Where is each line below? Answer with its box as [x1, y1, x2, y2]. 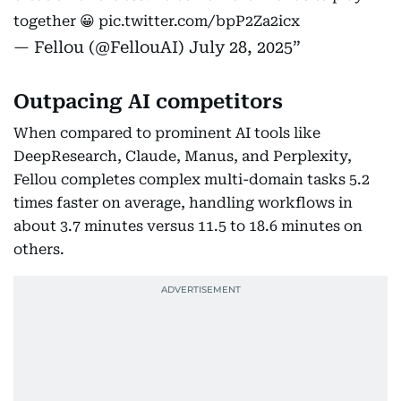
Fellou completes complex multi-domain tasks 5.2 [13, 171, 370, 188]
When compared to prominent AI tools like [13, 124, 320, 141]
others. [13, 241, 68, 258]
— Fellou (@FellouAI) [13, 38, 189, 56]
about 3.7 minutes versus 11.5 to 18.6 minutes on [13, 218, 363, 235]
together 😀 [13, 13, 98, 30]
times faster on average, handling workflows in [13, 194, 353, 211]
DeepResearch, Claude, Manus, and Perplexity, [13, 148, 352, 165]
